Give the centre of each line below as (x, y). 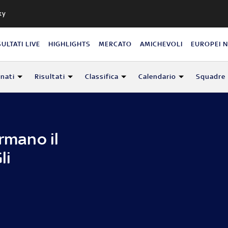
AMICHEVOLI (162, 44)
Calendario (157, 76)
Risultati (50, 76)
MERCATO (116, 44)
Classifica (102, 76)
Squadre (210, 76)
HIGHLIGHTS (70, 44)
